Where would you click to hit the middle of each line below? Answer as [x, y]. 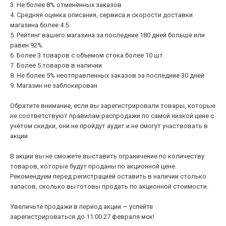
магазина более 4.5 [39, 25]
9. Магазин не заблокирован [54, 86]
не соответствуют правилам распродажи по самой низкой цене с [112, 116]
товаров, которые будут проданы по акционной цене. [93, 166]
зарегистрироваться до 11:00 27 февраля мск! [82, 217]
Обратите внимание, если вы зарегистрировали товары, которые [113, 106]
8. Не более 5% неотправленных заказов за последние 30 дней [107, 76]
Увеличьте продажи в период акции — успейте [81, 207]
